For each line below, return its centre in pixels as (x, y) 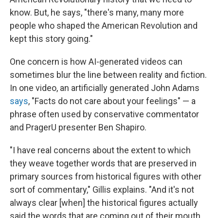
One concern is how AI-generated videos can (96, 62)
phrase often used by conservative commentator (104, 114)
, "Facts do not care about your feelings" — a (112, 101)
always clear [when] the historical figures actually (104, 203)
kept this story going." (51, 39)
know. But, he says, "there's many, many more (97, 12)
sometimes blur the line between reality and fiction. (108, 75)
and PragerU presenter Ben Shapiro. (78, 127)
